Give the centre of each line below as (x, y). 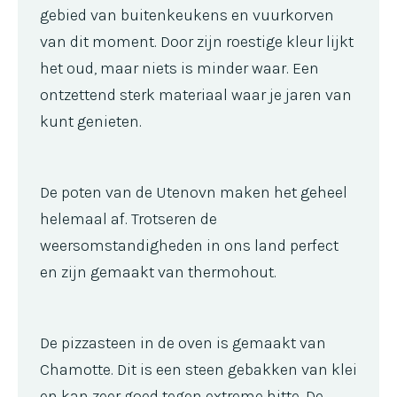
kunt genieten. (91, 121)
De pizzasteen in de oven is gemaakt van (183, 343)
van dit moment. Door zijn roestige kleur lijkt (197, 41)
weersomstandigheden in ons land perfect (189, 245)
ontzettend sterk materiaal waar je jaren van (196, 94)
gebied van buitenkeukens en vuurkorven (187, 15)
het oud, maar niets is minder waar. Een (179, 68)
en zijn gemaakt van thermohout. (158, 272)
